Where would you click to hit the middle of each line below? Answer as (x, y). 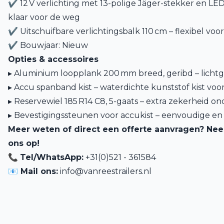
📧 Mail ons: (33, 171)
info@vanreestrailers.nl (106, 171)
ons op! (24, 143)
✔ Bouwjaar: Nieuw (48, 45)
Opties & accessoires (53, 59)
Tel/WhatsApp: (52, 157)
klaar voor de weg (44, 17)
